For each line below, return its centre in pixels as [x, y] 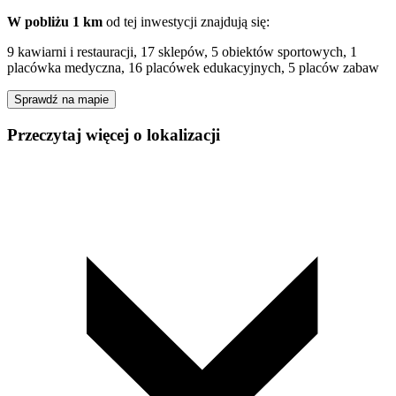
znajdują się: [233, 21]
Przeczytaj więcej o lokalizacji [114, 134]
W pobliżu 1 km [55, 21]
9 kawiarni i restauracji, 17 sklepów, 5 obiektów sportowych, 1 [182, 51]
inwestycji [169, 21]
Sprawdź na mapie [61, 99]
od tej [122, 21]
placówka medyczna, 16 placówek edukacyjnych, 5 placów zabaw [193, 67]
